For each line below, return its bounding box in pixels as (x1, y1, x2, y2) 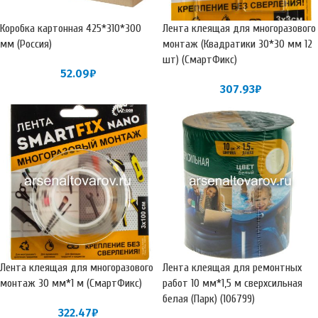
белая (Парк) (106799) (163, 292, 255, 305)
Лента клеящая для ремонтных (163, 261, 302, 274)
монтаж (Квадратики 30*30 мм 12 (163, 38, 312, 50)
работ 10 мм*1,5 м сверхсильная (163, 277, 302, 290)
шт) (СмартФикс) (163, 53, 237, 66)
